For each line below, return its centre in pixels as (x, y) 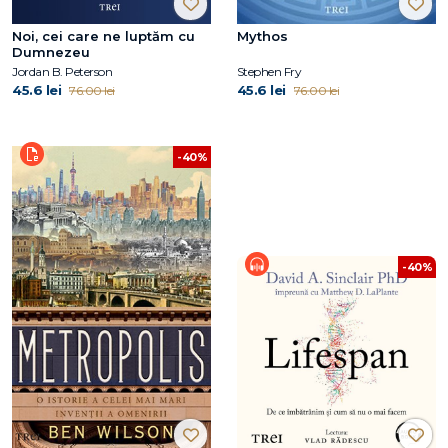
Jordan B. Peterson (62, 71)
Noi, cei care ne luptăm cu (103, 35)
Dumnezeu (51, 51)
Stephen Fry (269, 71)
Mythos (262, 35)
